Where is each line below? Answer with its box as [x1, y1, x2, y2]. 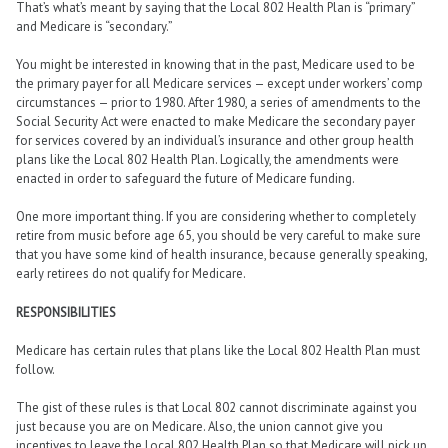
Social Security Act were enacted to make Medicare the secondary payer [16, 113, 415, 131]
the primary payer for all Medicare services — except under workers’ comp [16, 75, 423, 93]
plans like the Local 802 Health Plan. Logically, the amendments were [16, 151, 399, 169]
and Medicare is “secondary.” [16, 18, 173, 36]
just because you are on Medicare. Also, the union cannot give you [16, 418, 383, 436]
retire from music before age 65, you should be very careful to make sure [16, 227, 421, 245]
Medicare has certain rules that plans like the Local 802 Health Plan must [16, 341, 420, 359]
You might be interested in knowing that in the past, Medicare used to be [16, 56, 415, 74]
